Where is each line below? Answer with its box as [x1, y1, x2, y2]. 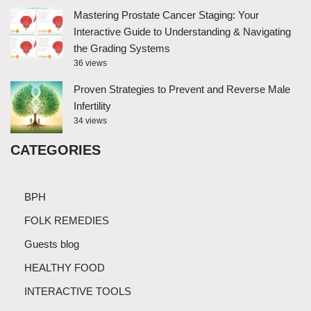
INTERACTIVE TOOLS [24, 285, 131, 297]
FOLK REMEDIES [24, 215, 109, 226]
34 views [74, 116, 107, 126]
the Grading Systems [74, 42, 170, 54]
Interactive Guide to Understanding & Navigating [74, 26, 291, 37]
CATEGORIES [10, 142, 101, 158]
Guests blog [24, 238, 79, 250]
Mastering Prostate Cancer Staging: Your [74, 9, 259, 21]
